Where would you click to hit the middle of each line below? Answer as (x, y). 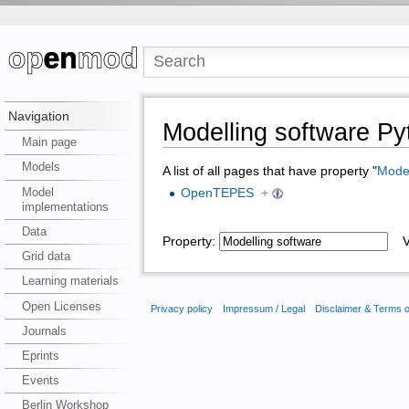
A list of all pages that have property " (269, 171)
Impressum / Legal (263, 309)
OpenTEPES (217, 194)
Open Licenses (61, 306)
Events (40, 381)
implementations (65, 206)
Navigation (38, 116)
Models (41, 167)
